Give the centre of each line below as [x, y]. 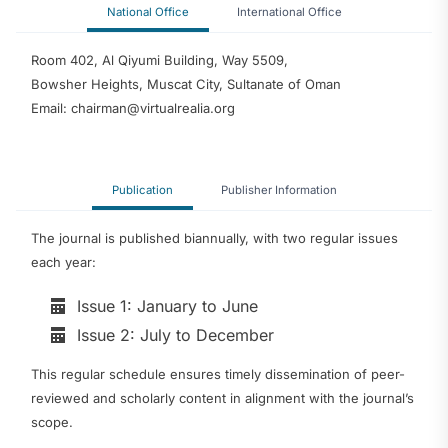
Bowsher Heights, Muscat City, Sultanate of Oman [186, 84]
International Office [289, 12]
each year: [63, 262]
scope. [52, 421]
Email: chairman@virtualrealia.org [133, 108]
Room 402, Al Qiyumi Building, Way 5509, [159, 60]
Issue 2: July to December [175, 334]
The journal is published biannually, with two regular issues [214, 238]
